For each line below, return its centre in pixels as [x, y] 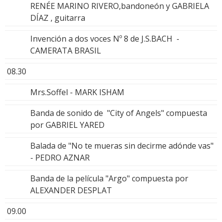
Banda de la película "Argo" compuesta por [109, 178]
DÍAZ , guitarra [58, 18]
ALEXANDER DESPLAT [71, 190]
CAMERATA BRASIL [66, 50]
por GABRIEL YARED [67, 125]
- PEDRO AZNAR [60, 157]
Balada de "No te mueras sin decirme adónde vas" [122, 145]
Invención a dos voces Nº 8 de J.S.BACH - [105, 38]
